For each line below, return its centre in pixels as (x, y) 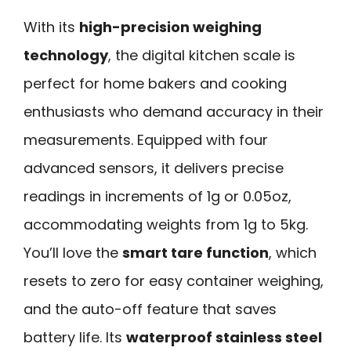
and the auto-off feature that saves (150, 309)
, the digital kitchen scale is (202, 56)
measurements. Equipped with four (146, 140)
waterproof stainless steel (224, 338)
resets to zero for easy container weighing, (174, 281)
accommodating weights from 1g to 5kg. (166, 225)
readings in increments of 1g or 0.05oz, (157, 197)
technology (66, 56)
